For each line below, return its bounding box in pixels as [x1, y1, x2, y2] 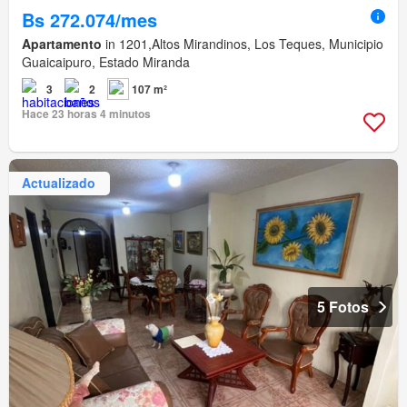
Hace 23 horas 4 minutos [22, 104, 151, 122]
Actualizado [22, 174, 95, 193]
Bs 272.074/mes [22, 5, 157, 33]
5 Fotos [317, 295, 369, 317]
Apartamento [22, 34, 102, 53]
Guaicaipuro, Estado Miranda [22, 52, 190, 71]
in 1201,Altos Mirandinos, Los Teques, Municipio [102, 34, 383, 53]
